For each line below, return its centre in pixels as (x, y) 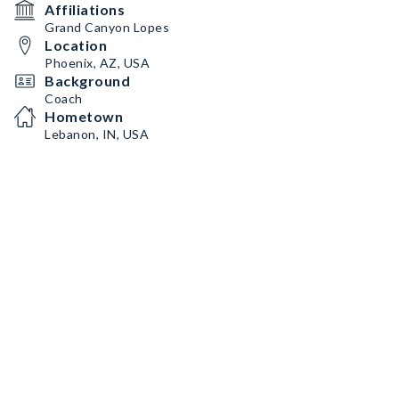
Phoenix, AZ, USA (97, 63)
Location (76, 45)
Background (87, 81)
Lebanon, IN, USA (97, 134)
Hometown (84, 116)
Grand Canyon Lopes (107, 27)
